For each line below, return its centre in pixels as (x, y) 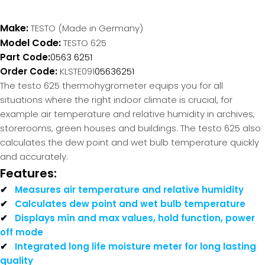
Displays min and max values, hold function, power (135, 218)
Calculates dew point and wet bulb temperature (130, 204)
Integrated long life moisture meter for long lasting (135, 247)
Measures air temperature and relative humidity (129, 190)
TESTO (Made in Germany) (87, 28)
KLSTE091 (76, 72)
